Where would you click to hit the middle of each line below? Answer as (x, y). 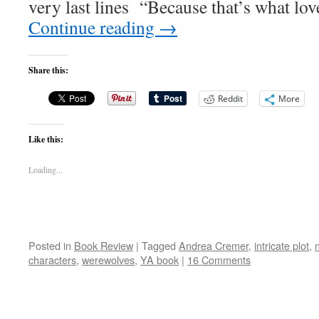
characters (52, 260)
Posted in (50, 245)
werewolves (108, 260)
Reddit (230, 99)
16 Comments (219, 260)
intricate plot (282, 245)
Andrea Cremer (214, 245)
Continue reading (94, 27)
